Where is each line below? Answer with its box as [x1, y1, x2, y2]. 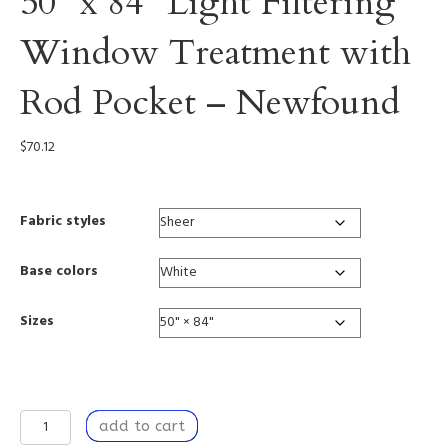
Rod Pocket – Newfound [20, 77, 400, 127]
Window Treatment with [20, 27, 411, 77]
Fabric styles [20, 209, 106, 233]
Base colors [20, 259, 98, 283]
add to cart [98, 416, 185, 435]
